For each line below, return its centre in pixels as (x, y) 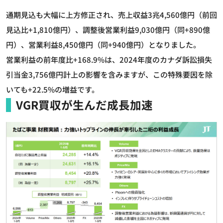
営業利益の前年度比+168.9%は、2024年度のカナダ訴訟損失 (109, 59)
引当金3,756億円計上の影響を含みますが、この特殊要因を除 (109, 74)
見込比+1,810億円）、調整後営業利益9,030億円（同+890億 (108, 29)
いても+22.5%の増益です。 (53, 89)
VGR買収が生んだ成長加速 (84, 104)
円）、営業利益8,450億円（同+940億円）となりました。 (103, 44)
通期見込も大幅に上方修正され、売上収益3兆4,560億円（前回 (111, 14)
